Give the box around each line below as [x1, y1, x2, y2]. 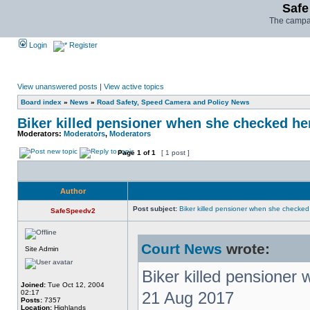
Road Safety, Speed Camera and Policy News [97, 98, 250, 106]
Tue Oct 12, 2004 [46, 281, 104, 289]
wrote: [222, 241, 270, 257]
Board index [21, 98, 62, 106]
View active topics [104, 82, 164, 91]
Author [60, 187, 86, 195]
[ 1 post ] [159, 149, 192, 156]
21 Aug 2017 [142, 289, 234, 307]
